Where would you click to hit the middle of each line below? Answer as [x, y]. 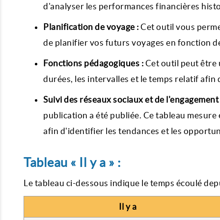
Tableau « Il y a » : [72, 163]
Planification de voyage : [91, 27]
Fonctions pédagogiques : [93, 63]
